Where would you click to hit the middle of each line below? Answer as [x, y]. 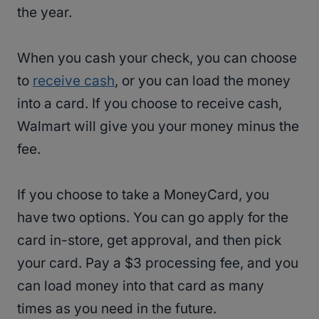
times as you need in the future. [117, 309]
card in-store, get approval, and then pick [149, 241]
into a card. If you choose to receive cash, [150, 104]
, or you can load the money [203, 81]
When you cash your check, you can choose [157, 58]
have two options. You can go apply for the [153, 218]
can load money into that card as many [141, 286]
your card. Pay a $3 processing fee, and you [158, 263]
